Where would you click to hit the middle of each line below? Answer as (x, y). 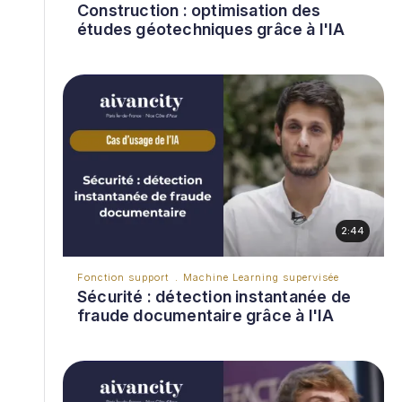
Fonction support (123, 278)
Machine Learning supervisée (261, 278)
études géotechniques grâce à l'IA (211, 30)
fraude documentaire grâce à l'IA (206, 316)
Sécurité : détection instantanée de (214, 297)
